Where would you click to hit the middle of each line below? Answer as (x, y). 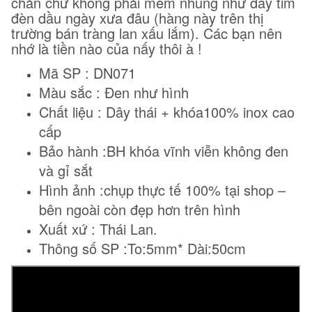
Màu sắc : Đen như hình (114, 93)
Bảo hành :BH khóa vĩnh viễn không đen (164, 151)
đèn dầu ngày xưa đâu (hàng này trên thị (137, 18)
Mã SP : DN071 (87, 73)
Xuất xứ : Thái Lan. (98, 229)
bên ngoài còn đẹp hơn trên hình (140, 210)
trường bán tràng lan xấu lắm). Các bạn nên (147, 33)
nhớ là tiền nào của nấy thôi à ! (107, 49)
